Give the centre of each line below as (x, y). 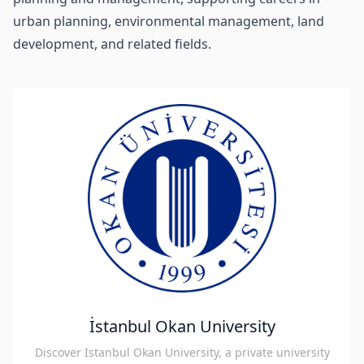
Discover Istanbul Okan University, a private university (182, 352)
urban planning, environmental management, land (169, 21)
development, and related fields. (112, 44)
